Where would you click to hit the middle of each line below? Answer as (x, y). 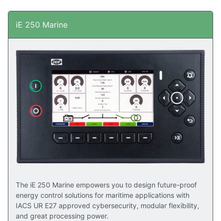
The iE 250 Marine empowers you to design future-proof (106, 185)
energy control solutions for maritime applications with (103, 195)
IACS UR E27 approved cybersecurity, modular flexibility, (108, 206)
